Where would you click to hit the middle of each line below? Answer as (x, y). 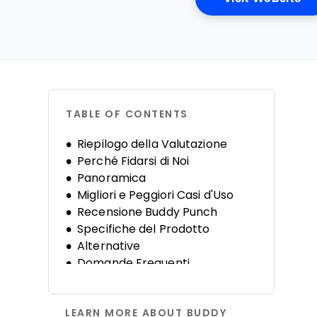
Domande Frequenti (133, 263)
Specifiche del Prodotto (144, 229)
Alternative (109, 246)
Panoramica (112, 178)
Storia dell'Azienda (129, 280)
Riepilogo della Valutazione (152, 144)
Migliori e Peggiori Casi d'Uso (156, 195)
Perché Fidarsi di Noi (133, 161)
